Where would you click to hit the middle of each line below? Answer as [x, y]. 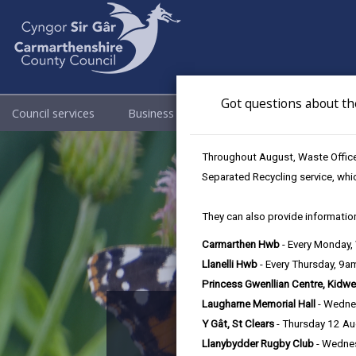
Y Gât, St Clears [238, 324]
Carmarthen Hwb [241, 244]
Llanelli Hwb [230, 264]
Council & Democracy [266, 113]
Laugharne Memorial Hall [259, 304]
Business [153, 113]
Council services [55, 113]
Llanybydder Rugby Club [258, 344]
